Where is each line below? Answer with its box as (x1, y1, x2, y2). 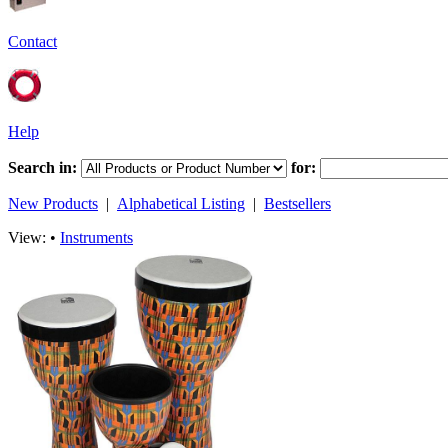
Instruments (60, 229, 133, 246)
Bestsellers (264, 195, 331, 212)
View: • (8, 229, 60, 246)
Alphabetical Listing (117, 195, 245, 212)
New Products (8, 195, 98, 212)
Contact (8, 33, 57, 50)
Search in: (8, 159, 77, 176)
